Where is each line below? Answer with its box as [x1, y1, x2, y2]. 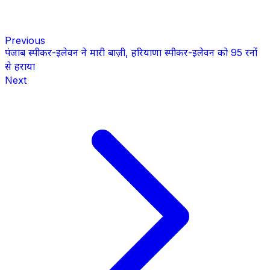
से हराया [5, 60, 35, 73]
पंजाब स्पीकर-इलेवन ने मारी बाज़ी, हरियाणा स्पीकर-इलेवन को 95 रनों [5, 46, 257, 59]
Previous [5, 34, 45, 47]
